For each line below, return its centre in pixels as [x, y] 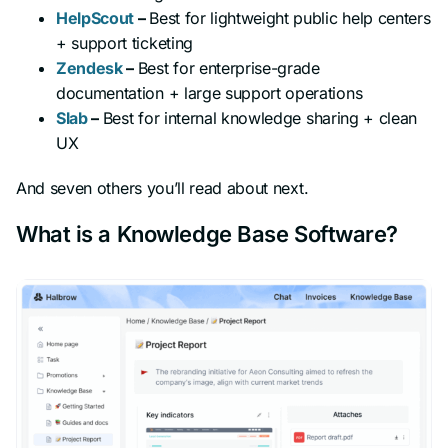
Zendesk [89, 67]
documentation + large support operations [209, 92]
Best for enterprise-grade [228, 67]
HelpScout [95, 17]
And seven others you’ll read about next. [162, 187]
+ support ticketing [124, 42]
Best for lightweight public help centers [290, 17]
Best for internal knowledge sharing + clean [260, 117]
